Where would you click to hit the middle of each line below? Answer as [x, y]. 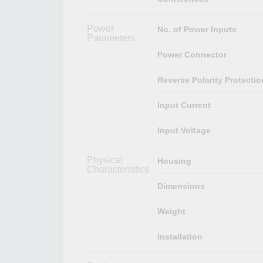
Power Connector [192, 54]
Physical [105, 160]
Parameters [111, 38]
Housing [174, 161]
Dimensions [181, 186]
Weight [171, 211]
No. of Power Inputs [197, 29]
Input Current [184, 105]
